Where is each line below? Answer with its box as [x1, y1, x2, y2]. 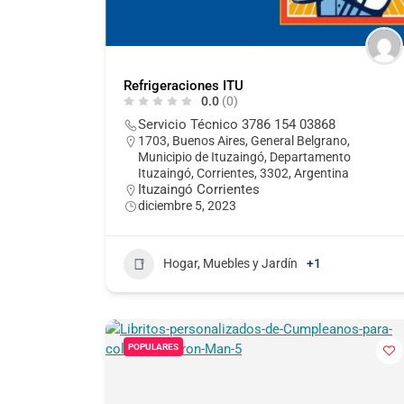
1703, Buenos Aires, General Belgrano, [138, 133, 350, 148]
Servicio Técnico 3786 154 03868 [138, 115, 335, 133]
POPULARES [128, 341, 179, 352]
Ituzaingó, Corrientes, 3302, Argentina [138, 165, 349, 180]
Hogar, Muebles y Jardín [163, 256, 298, 271]
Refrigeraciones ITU [124, 77, 243, 94]
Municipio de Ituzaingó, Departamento [138, 149, 351, 164]
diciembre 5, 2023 [138, 197, 236, 213]
